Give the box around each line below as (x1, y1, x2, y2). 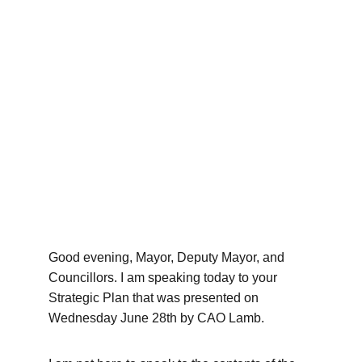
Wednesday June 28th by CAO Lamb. (48, 311, 267, 325)
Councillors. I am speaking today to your (48, 271, 280, 284)
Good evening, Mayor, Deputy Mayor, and (48, 250, 288, 264)
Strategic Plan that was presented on (48, 291, 262, 305)
